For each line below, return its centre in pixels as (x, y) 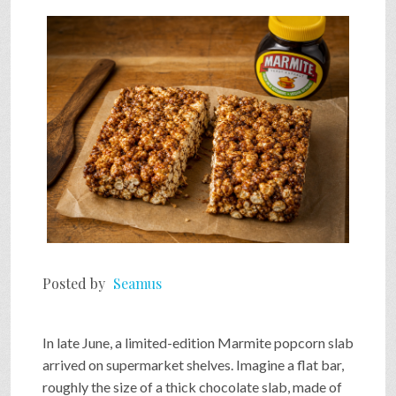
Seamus (137, 283)
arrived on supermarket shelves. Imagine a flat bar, (193, 364)
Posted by (76, 283)
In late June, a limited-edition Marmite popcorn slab (198, 342)
